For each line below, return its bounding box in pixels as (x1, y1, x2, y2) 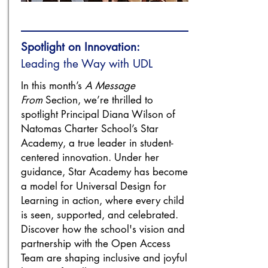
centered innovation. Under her (21, 151, 159, 164)
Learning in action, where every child (21, 194, 184, 207)
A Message (85, 79, 135, 92)
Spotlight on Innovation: (21, 39, 140, 54)
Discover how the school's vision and (21, 223, 185, 236)
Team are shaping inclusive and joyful (21, 251, 187, 264)
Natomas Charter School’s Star (21, 122, 159, 135)
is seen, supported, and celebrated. (21, 208, 178, 221)
